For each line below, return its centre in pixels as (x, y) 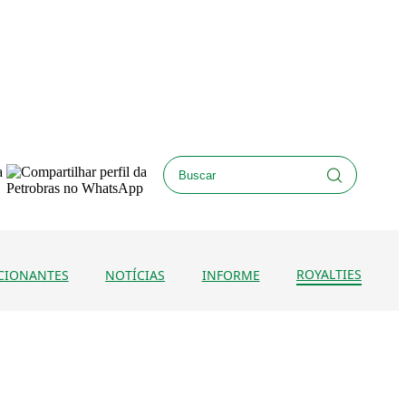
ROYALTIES (329, 274)
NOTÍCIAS (135, 275)
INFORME (231, 275)
